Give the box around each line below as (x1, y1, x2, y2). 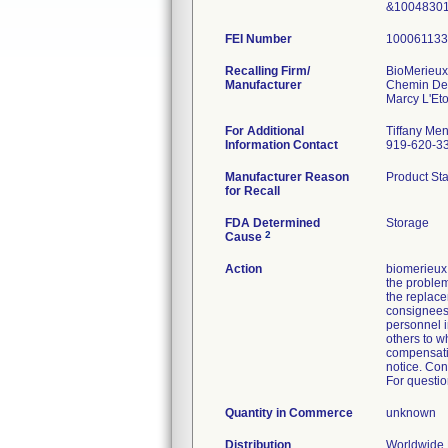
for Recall (225, 184, 280, 198)
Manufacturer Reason (225, 170, 349, 184)
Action (225, 262, 262, 276)
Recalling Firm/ (225, 64, 310, 78)
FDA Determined (225, 216, 320, 230)
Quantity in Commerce (225, 406, 353, 420)
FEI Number (225, 32, 292, 46)
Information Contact (225, 138, 338, 152)
